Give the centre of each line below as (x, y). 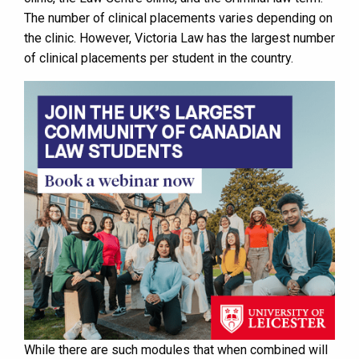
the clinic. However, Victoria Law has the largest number (179, 38)
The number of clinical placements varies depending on (178, 18)
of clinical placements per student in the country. (159, 58)
